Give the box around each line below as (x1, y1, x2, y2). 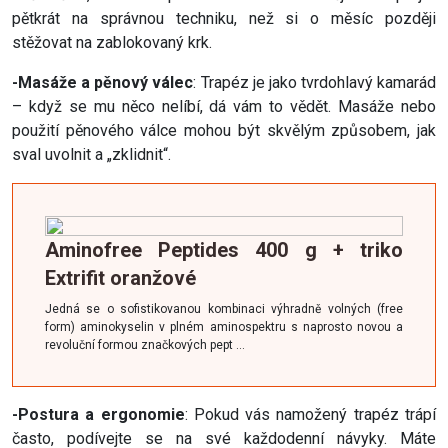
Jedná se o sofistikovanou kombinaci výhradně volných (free (45, 302, 403, 317)
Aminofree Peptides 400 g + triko (45, 238, 403, 263)
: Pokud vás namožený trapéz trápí (184, 405, 437, 425)
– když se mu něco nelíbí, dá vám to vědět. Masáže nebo (12, 97, 436, 117)
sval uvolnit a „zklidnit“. (12, 145, 171, 165)
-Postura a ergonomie (12, 405, 185, 425)
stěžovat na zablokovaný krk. (12, 33, 212, 53)
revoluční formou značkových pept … (45, 338, 245, 353)
